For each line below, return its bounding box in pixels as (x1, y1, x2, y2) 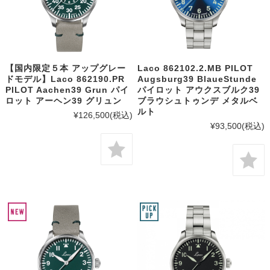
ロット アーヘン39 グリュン (5, 96, 122, 106)
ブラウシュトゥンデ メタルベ (137, 96, 259, 106)
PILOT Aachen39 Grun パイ (5, 85, 129, 95)
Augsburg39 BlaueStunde (137, 74, 257, 84)
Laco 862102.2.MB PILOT (137, 63, 254, 74)
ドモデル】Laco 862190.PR (5, 74, 125, 84)
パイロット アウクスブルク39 (137, 85, 260, 95)
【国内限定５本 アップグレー (5, 63, 126, 74)
